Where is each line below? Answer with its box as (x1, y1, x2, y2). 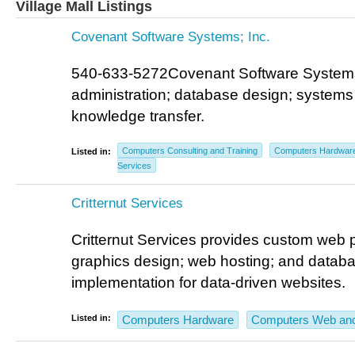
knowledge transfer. (71, 108, 204, 124)
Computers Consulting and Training (122, 146, 258, 155)
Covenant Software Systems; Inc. (71, 29, 270, 44)
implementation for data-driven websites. (71, 274, 345, 291)
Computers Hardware (122, 314, 234, 326)
